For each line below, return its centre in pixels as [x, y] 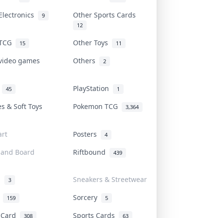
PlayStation [93, 88]
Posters [87, 134]
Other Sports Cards [106, 15]
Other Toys [92, 42]
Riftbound [91, 152]
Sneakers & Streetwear [110, 179]
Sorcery [87, 197]
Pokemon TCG [97, 106]
